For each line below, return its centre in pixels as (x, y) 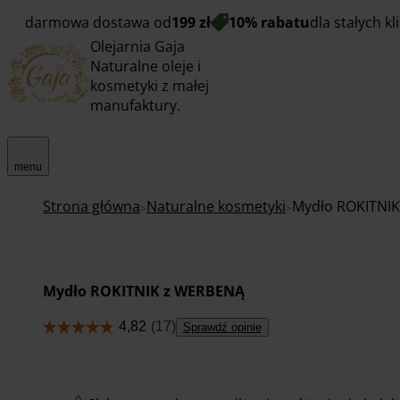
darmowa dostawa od (98, 22)
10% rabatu (269, 22)
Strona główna (92, 206)
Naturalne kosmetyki (216, 206)
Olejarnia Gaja (137, 46)
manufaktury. (135, 105)
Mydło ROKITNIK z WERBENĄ (144, 291)
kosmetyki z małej (150, 86)
